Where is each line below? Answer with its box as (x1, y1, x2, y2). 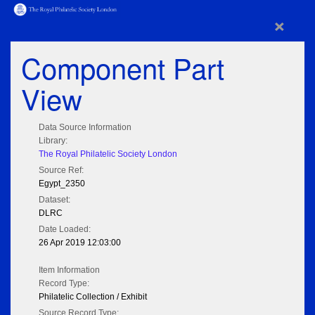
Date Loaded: (39, 224, 91, 235)
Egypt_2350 (39, 179, 85, 189)
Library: (39, 136, 67, 146)
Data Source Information (39, 122, 131, 133)
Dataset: (39, 195, 70, 205)
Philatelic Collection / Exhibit (39, 292, 147, 302)
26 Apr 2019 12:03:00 (39, 238, 121, 248)
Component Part (21, 47, 224, 88)
